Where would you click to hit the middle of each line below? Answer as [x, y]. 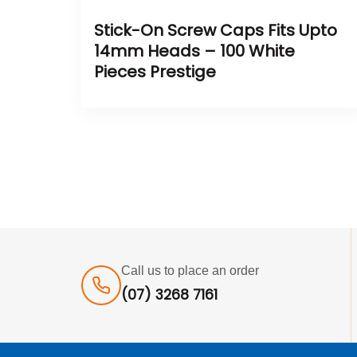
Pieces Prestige [155, 71]
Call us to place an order [190, 270]
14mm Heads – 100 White [194, 51]
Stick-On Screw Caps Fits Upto [216, 30]
